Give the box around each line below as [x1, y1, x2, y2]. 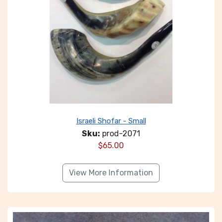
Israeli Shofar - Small [76, 116, 146, 125]
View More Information [69, 168, 153, 177]
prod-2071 [100, 129, 140, 138]
